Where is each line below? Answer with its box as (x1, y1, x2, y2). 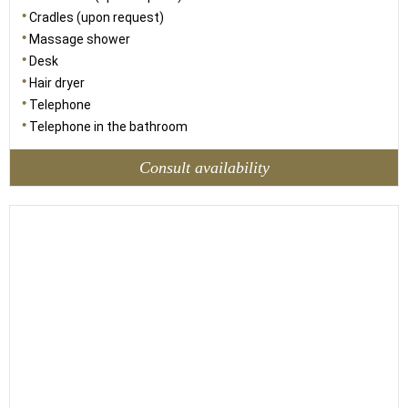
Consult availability (138, 158, 270, 177)
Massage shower (29, 32, 130, 46)
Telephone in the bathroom (29, 119, 188, 134)
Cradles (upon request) (29, 10, 164, 25)
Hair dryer (29, 76, 85, 90)
